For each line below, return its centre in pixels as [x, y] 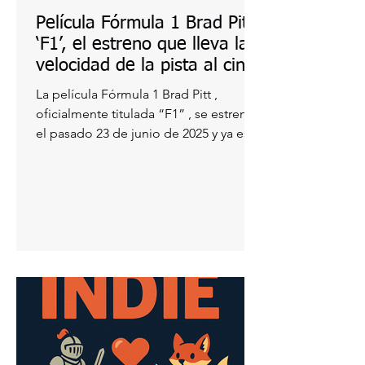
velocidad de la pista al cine [145, 66]
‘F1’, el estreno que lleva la [142, 45]
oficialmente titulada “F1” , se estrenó [145, 114]
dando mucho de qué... [104, 153]
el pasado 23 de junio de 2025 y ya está [124, 133]
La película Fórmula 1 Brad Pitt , [127, 94]
